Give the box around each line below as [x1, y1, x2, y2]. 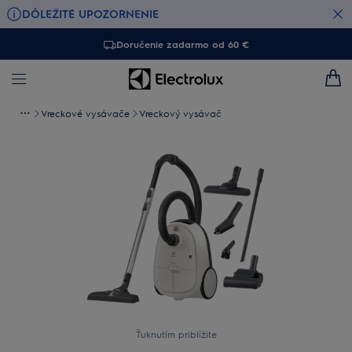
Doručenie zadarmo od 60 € [115, 38, 249, 50]
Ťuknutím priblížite [135, 328, 217, 340]
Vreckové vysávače [41, 107, 130, 119]
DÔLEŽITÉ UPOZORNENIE [22, 6, 159, 20]
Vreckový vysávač [139, 107, 222, 119]
